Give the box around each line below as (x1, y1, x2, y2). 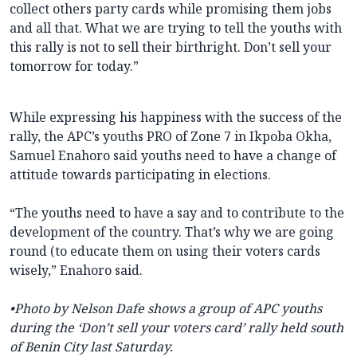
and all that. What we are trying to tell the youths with (10, 19, 342, 37)
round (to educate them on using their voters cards (10, 242, 320, 261)
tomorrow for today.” (10, 57, 139, 76)
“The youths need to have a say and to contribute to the (10, 204, 344, 222)
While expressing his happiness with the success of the (10, 108, 342, 127)
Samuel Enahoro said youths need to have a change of (10, 147, 336, 165)
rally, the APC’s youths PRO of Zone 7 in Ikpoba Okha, (10, 127, 331, 146)
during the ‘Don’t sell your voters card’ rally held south (10, 319, 343, 337)
